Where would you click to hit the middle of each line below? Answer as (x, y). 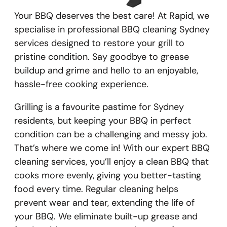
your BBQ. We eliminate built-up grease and (106, 217)
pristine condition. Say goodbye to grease (102, 57)
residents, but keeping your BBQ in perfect (103, 121)
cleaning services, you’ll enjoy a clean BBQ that (111, 162)
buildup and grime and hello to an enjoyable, (106, 71)
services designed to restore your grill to (99, 43)
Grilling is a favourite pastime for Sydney (99, 107)
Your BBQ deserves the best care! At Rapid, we (112, 16)
